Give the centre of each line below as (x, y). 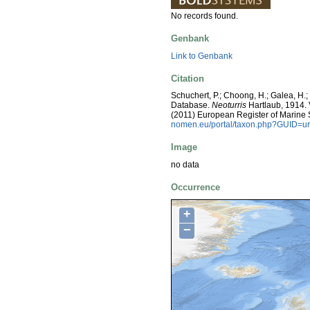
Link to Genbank (202, 56)
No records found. (204, 16)
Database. (191, 106)
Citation (188, 78)
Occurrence (195, 188)
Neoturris (229, 106)
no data (185, 164)
